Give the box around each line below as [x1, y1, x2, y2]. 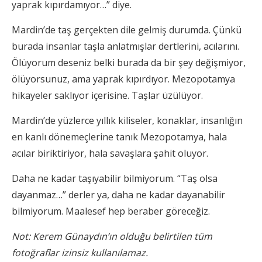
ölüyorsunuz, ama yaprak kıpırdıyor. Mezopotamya [12, 73, 235, 86]
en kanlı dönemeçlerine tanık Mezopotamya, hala [12, 130, 227, 144]
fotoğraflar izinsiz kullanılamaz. [12, 246, 150, 260]
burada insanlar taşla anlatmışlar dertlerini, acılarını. [12, 40, 239, 53]
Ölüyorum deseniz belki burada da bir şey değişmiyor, [12, 56, 246, 70]
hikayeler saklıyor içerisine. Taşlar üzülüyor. [12, 89, 203, 102]
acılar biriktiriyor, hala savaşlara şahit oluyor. [12, 147, 208, 160]
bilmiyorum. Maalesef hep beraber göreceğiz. [12, 205, 210, 218]
